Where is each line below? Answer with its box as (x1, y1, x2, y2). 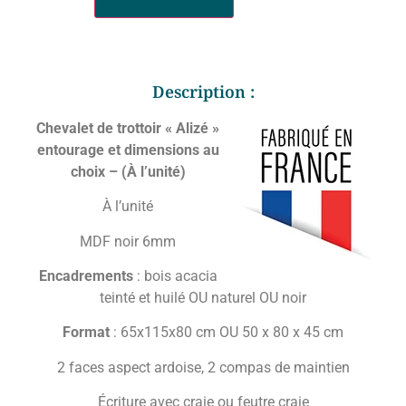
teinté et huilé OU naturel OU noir (100, 289, 306, 307)
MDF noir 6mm (80, 232, 176, 250)
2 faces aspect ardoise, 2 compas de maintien (56, 358, 350, 376)
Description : (151, 80, 255, 102)
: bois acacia (132, 267, 217, 285)
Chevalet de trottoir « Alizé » (36, 119, 219, 137)
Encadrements (38, 267, 133, 285)
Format (63, 324, 110, 342)
